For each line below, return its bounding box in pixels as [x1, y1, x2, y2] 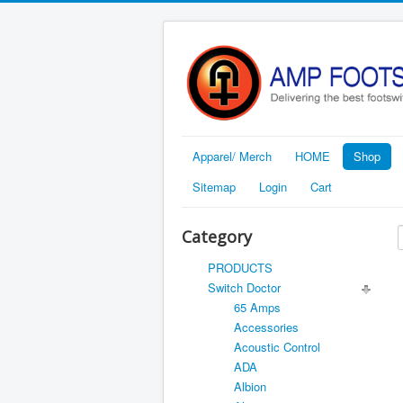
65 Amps [234, 298, 281, 316]
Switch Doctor [208, 278, 281, 296]
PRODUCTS [208, 258, 273, 276]
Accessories [234, 318, 299, 336]
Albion [234, 377, 266, 395]
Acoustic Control [234, 337, 320, 355]
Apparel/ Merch [193, 147, 272, 165]
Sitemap [193, 177, 236, 195]
